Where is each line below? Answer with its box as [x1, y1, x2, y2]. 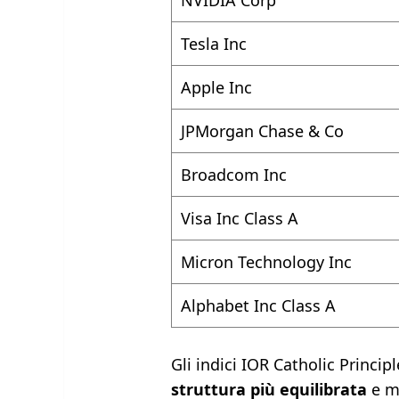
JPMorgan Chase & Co [181, 120, 345, 142]
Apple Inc [181, 77, 253, 99]
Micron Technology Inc [181, 251, 353, 273]
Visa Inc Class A [181, 208, 299, 230]
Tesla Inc [181, 33, 248, 55]
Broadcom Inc [181, 164, 288, 186]
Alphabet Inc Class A [181, 295, 337, 317]
